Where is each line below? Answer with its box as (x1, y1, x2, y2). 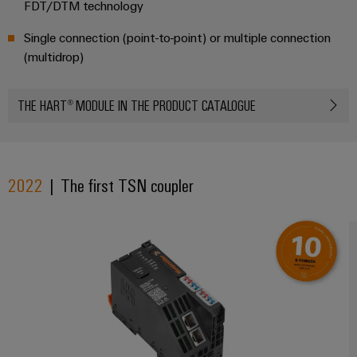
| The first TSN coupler (43, 172, 194, 196)
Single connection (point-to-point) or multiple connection (24, 29, 331, 45)
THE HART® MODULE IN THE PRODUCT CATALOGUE (18, 96, 256, 114)
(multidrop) (24, 48, 84, 65)
